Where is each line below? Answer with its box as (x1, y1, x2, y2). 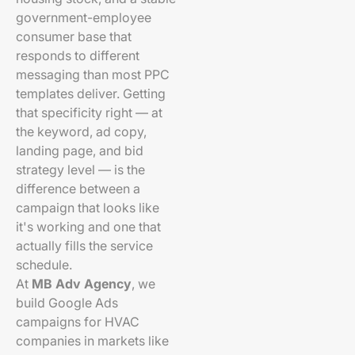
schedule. (16, 257, 72, 273)
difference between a (16, 181, 140, 197)
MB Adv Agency (32, 276, 132, 292)
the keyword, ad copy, (16, 124, 147, 139)
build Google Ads (16, 295, 118, 311)
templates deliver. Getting (16, 86, 166, 101)
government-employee (16, 10, 151, 25)
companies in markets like (16, 333, 169, 349)
